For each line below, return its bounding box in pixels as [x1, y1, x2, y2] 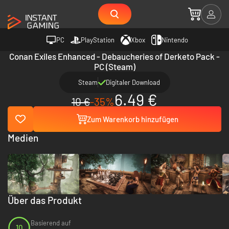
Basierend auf [31, 219, 71, 227]
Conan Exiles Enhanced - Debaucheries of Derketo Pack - [9, 51, 220, 61]
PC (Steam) [94, 61, 135, 72]
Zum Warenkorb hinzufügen [86, 114, 178, 124]
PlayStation [81, 35, 114, 44]
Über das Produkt [8, 194, 82, 206]
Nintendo [162, 35, 188, 44]
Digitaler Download [105, 78, 160, 86]
